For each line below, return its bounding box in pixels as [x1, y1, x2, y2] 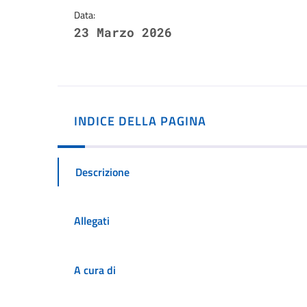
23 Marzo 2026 [74, 24, 172, 40]
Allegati [74, 212, 110, 230]
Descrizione [75, 163, 130, 180]
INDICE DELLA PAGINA [74, 111, 206, 130]
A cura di [74, 261, 116, 278]
